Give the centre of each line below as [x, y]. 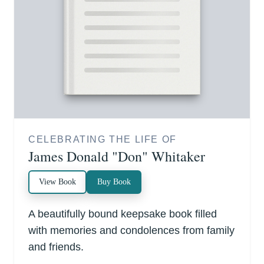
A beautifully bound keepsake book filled [123, 214]
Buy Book [114, 181]
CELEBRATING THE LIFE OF [103, 139]
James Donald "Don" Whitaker [117, 156]
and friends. [56, 247]
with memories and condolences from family [131, 230]
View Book [57, 181]
